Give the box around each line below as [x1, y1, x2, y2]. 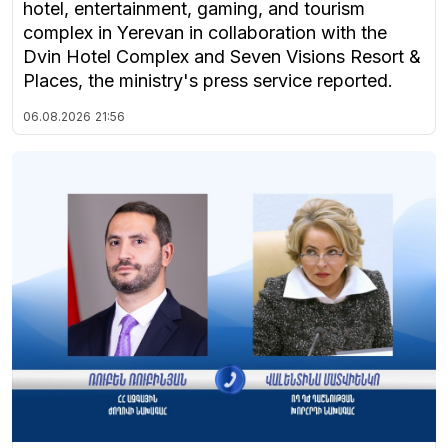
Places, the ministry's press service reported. [23, 69, 393, 91]
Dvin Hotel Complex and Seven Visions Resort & [23, 45, 421, 67]
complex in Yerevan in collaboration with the [23, 21, 387, 43]
